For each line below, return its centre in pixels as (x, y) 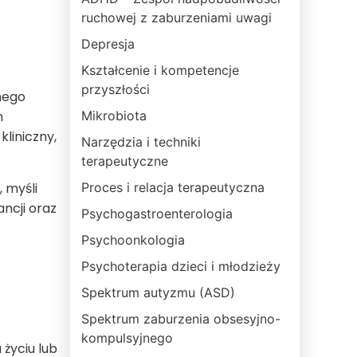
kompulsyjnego (127, 338)
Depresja (108, 44)
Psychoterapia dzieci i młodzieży (181, 266)
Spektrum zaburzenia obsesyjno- (181, 319)
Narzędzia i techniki (141, 142)
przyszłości (116, 89)
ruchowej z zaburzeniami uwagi (177, 18)
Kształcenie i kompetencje (160, 70)
